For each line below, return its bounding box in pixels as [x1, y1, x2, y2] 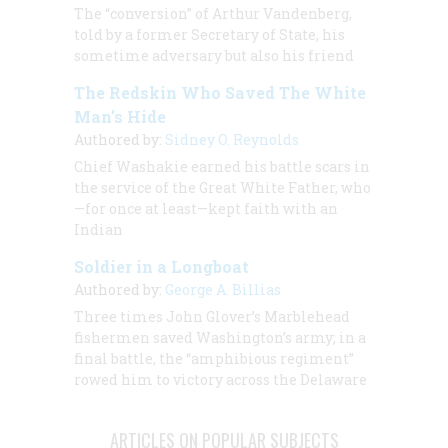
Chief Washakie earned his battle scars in [74, 156, 370, 176]
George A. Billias [165, 279, 281, 299]
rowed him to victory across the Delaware [74, 369, 367, 389]
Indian [74, 219, 123, 239]
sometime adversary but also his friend [74, 45, 354, 65]
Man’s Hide [74, 105, 166, 127]
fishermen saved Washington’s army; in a [74, 327, 366, 347]
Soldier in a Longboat [74, 255, 249, 277]
